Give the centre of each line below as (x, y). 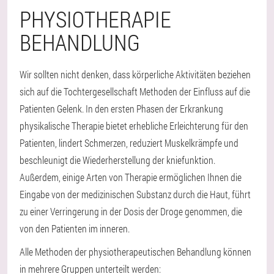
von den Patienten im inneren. (75, 228)
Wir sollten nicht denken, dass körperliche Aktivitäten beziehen (135, 74)
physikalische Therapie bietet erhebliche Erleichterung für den (134, 126)
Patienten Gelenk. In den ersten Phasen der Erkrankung (121, 109)
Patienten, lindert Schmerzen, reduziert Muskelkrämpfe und (129, 143)
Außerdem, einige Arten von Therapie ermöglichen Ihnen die (131, 177)
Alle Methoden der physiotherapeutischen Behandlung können (135, 252)
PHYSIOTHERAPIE (95, 19)
